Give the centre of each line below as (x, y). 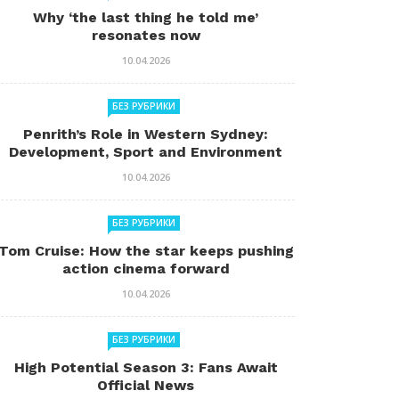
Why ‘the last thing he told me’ (146, 17)
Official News (146, 385)
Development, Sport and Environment (146, 152)
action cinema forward (146, 269)
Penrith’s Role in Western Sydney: (146, 134)
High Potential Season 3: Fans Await (146, 367)
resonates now (146, 35)
